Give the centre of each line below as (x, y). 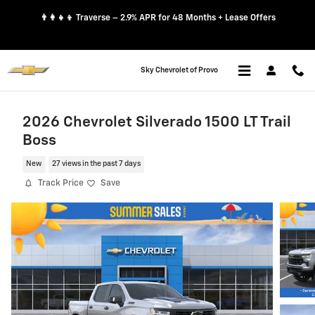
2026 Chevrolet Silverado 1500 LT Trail (157, 123)
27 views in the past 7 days (96, 164)
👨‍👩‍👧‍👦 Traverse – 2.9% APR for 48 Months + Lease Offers (157, 18)
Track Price (61, 183)
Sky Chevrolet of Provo (179, 70)
